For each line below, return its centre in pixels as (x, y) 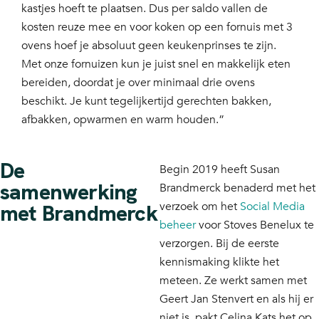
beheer (178, 225)
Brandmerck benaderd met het (237, 188)
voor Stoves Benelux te (255, 225)
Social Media (272, 207)
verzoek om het (200, 207)
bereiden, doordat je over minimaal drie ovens (138, 83)
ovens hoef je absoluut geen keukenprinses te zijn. (149, 46)
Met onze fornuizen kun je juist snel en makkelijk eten (156, 64)
